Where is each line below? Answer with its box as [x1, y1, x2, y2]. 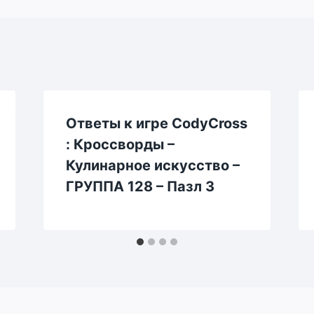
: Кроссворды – [65, 135, 175, 153]
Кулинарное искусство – [65, 156, 240, 174]
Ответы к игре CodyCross [65, 114, 247, 132]
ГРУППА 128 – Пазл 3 [65, 177, 214, 195]
